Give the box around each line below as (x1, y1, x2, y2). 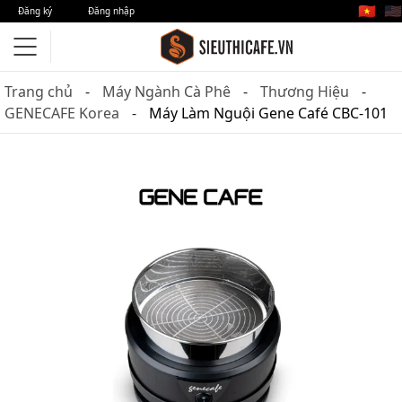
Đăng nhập (88, 4, 135, 17)
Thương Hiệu (260, 82, 349, 101)
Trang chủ (4, 82, 73, 101)
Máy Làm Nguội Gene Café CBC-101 (149, 103, 388, 123)
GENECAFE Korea (4, 103, 119, 123)
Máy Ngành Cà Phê (102, 82, 231, 101)
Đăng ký (18, 4, 52, 17)
